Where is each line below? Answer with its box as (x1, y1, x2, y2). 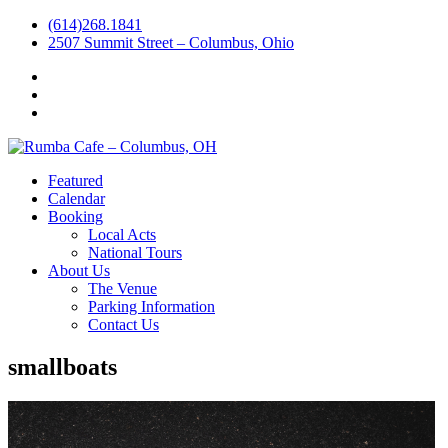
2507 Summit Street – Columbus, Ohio (48, 34, 294, 51)
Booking (48, 208, 103, 225)
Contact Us (88, 316, 159, 333)
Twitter (47, 103, 92, 120)
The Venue (88, 280, 157, 297)
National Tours (88, 244, 182, 261)
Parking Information (88, 298, 215, 315)
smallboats (8, 353, 117, 380)
